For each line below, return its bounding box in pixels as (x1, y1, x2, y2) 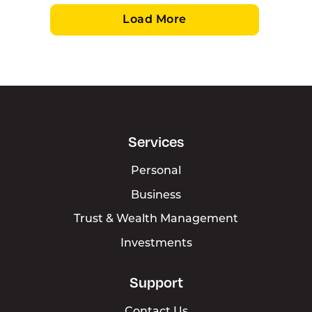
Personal (131, 166, 181, 178)
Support (129, 272, 183, 291)
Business (131, 189, 181, 201)
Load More (123, 14, 187, 26)
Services (128, 132, 184, 150)
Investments (120, 238, 192, 249)
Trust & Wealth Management (74, 214, 238, 226)
